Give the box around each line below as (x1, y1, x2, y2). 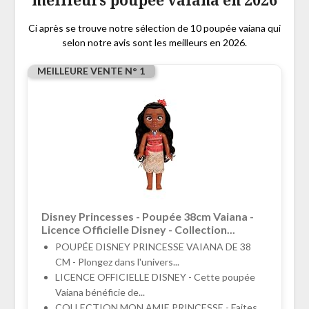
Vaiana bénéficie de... (54, 286, 145, 299)
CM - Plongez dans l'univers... (54, 256, 179, 268)
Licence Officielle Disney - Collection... (41, 223, 235, 237)
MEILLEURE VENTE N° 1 (37, 65, 145, 77)
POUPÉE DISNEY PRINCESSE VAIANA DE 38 (54, 241, 251, 253)
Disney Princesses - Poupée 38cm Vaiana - (41, 210, 254, 223)
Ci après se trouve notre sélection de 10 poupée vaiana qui (28, 22, 281, 34)
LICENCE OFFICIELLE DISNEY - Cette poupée (54, 271, 255, 283)
